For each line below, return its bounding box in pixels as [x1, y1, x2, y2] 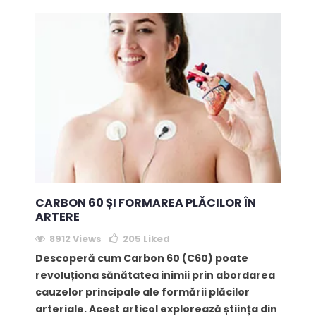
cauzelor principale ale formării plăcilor [35, 285, 250, 300]
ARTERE [35, 209, 80, 226]
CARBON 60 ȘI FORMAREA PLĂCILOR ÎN [35, 195, 256, 212]
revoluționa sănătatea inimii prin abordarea [35, 268, 275, 283]
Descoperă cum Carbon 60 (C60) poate [35, 251, 248, 266]
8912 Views [49, 232, 102, 246]
